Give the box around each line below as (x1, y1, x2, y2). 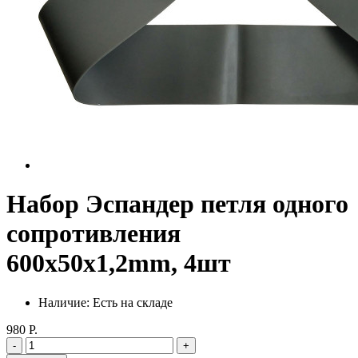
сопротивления (6, 219, 181, 249)
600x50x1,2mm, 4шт (6, 249, 231, 278)
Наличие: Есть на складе (38, 295, 173, 309)
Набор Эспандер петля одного (6, 189, 348, 219)
